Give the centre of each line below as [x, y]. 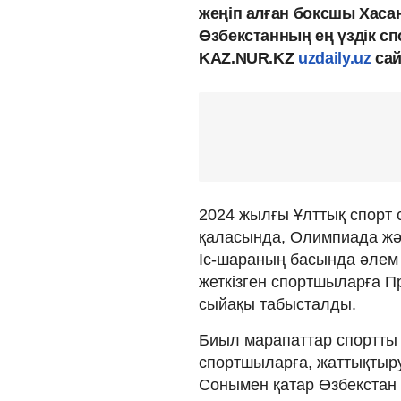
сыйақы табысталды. [277, 304]
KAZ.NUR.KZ [249, 58]
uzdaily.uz [335, 58]
